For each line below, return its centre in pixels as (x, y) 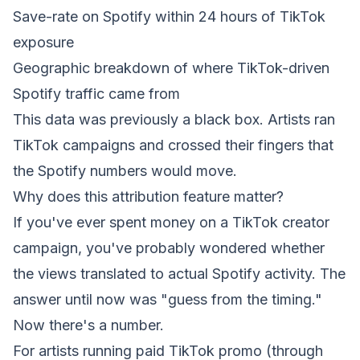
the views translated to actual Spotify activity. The (179, 274)
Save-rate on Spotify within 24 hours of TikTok (169, 16)
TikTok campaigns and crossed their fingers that (173, 145)
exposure (43, 42)
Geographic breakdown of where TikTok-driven (171, 68)
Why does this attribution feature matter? (148, 196)
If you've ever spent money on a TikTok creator (171, 222)
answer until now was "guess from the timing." (168, 299)
